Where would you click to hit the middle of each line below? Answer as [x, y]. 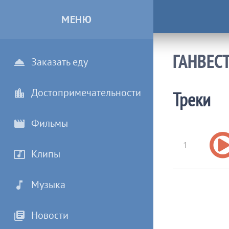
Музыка [48, 185]
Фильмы [49, 123]
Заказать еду [59, 62]
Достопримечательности [86, 93]
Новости [50, 215]
